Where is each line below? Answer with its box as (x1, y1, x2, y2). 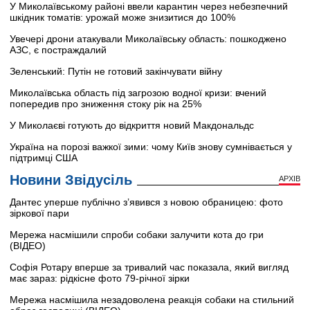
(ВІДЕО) (10, 240, 46, 252)
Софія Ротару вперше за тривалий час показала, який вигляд (10, 262, 289, 273)
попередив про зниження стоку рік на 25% (10, 98, 201, 110)
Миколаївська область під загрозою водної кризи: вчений (10, 87, 266, 99)
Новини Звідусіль (10, 172, 132, 188)
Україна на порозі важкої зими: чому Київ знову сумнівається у (10, 141, 292, 153)
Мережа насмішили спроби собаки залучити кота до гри (10, 229, 264, 241)
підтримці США (10, 152, 77, 164)
